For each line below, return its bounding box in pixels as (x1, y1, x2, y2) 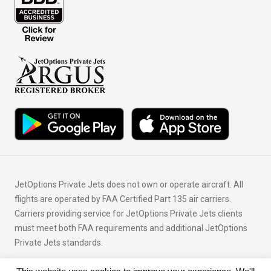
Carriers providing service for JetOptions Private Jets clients (15, 209, 243, 218)
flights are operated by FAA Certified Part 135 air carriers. (15, 194, 231, 204)
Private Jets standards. (15, 238, 103, 247)
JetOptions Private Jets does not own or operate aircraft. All (15, 180, 243, 189)
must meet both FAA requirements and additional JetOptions (15, 223, 247, 233)
